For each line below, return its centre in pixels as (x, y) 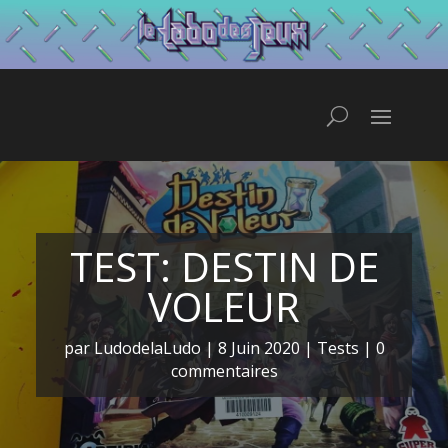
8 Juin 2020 (258, 347)
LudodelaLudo (147, 347)
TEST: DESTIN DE (224, 266)
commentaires (224, 370)
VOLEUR (224, 306)
